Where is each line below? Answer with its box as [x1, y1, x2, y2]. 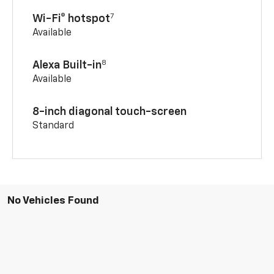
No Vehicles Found [7, 196, 99, 207]
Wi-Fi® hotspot [32, 13, 111, 25]
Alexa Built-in [32, 60, 102, 72]
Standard [32, 121, 75, 131]
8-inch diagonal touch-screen [32, 106, 187, 118]
